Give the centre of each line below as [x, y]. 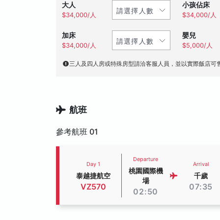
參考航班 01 [77, 132]
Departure [146, 159]
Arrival [201, 164]
